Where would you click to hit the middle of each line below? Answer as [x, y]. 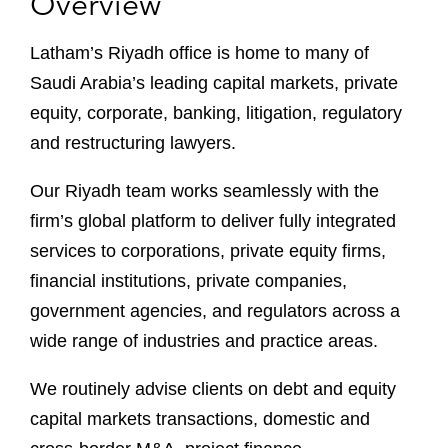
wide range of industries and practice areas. [206, 341]
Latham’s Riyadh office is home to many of [199, 53]
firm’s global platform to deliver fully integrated [213, 221]
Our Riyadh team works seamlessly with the [204, 191]
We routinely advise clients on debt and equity [213, 389]
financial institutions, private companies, [188, 281]
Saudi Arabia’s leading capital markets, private [214, 83]
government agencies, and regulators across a [215, 311]
